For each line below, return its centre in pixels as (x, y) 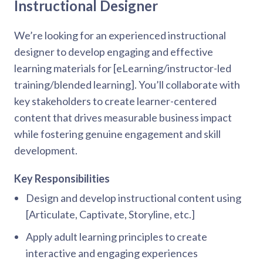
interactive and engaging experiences (112, 253)
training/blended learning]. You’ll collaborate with (127, 85)
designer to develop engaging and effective (114, 52)
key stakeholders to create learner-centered (115, 101)
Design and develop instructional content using (134, 198)
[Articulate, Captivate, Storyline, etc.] (110, 214)
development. (46, 150)
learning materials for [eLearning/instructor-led (123, 68)
